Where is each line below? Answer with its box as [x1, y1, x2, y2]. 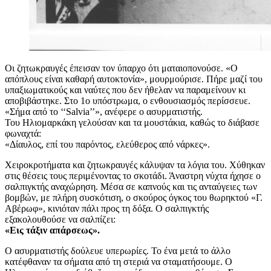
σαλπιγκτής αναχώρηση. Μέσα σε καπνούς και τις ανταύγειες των [5, 181, 257, 192]
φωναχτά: [5, 128, 41, 139]
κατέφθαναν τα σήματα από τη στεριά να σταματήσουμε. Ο [5, 256, 232, 267]
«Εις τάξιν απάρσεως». [5, 224, 100, 235]
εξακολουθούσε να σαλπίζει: [5, 214, 116, 224]
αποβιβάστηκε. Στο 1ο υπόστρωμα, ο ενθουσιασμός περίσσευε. [5, 95, 250, 106]
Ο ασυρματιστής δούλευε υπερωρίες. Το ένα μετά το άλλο [5, 245, 230, 256]
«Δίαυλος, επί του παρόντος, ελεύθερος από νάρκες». [5, 139, 210, 149]
